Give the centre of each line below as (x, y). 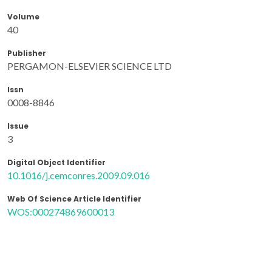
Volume (23, 17)
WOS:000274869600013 (61, 212)
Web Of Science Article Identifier (74, 199)
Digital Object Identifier (56, 163)
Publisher (27, 53)
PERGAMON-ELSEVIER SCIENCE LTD (90, 66)
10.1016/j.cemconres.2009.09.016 (79, 175)
